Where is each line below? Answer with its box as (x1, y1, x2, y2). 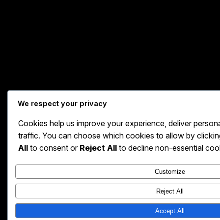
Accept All (155, 207, 185, 215)
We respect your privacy (18, 99, 107, 108)
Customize (154, 168, 185, 176)
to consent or (28, 142, 80, 153)
